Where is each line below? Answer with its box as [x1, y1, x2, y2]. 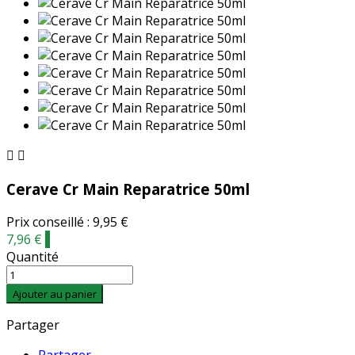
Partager [6, 316, 59, 334]
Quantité [6, 248, 59, 266]
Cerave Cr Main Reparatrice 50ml [6, 178, 250, 199]
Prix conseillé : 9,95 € [6, 213, 128, 231]
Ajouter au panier [13, 287, 97, 302]
